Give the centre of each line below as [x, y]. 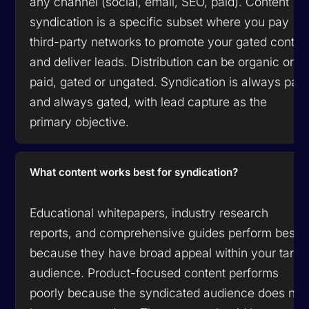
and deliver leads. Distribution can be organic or [162, 61]
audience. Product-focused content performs [154, 272]
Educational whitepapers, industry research [149, 212]
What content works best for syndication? [134, 172]
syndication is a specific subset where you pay [160, 21]
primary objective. [80, 121]
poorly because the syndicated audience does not [168, 292]
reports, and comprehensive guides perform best [165, 232]
